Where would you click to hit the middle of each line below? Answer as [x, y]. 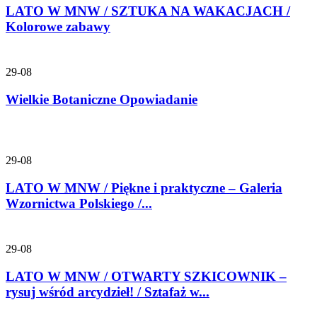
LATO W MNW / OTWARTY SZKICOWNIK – [146, 276]
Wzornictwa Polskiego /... [79, 203]
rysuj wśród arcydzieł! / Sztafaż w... [108, 292]
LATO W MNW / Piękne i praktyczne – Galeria [144, 188]
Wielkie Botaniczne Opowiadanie [102, 99]
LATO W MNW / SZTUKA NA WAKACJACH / [148, 11]
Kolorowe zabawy [58, 26]
